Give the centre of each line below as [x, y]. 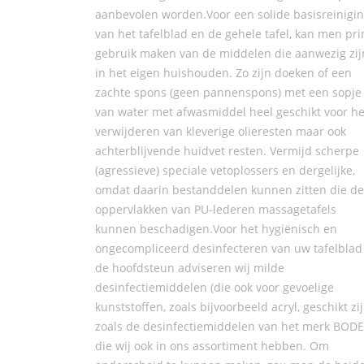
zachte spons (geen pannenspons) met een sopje [228, 92]
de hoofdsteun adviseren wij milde [190, 268]
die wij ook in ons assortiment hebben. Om [212, 346]
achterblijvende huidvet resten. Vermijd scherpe [227, 151]
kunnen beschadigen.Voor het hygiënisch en [216, 229]
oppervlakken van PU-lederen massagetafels [216, 209]
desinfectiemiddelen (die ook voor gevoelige [214, 287]
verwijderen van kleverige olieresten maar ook [221, 131]
